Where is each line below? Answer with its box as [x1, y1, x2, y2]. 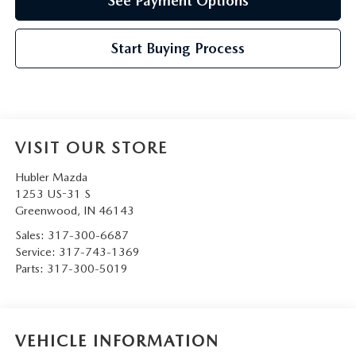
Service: [14, 244, 59, 259]
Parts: [14, 261, 47, 276]
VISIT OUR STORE [14, 137, 168, 157]
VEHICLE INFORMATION [14, 331, 219, 351]
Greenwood [14, 203, 77, 218]
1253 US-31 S [14, 186, 91, 201]
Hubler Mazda [14, 169, 87, 184]
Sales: [14, 227, 48, 242]
